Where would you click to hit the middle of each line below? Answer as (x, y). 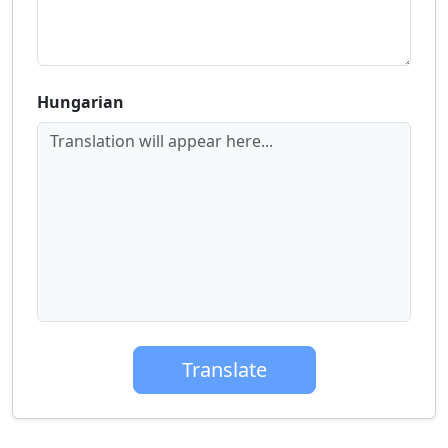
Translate (224, 369)
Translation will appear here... (161, 141)
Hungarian (80, 102)
